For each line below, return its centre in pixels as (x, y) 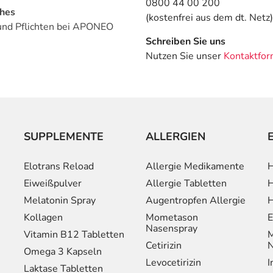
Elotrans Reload (59, 166)
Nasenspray (172, 228)
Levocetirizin (173, 262)
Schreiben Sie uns (186, 42)
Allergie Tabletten (186, 183)
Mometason (172, 217)
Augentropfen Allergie (196, 200)
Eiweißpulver (53, 183)
